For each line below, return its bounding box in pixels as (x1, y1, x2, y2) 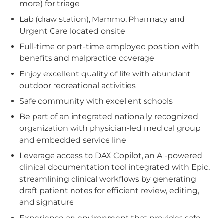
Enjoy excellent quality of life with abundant (19, 69, 191, 78)
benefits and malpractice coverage (19, 54, 154, 63)
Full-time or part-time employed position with (19, 42, 199, 51)
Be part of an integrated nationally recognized (19, 112, 198, 121)
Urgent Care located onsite (19, 26, 125, 36)
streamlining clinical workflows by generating (19, 174, 196, 183)
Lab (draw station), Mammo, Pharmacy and (19, 15, 185, 24)
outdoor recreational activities (19, 81, 136, 90)
